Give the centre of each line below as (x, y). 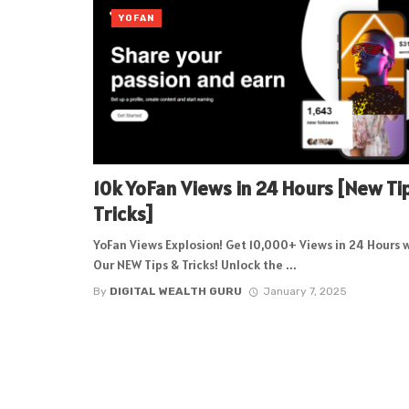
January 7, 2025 (304, 291)
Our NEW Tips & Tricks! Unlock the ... (195, 265)
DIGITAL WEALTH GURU (176, 291)
